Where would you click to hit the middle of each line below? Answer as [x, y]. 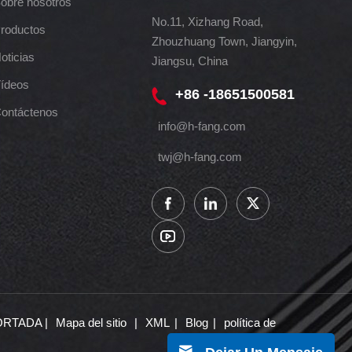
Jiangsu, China [189, 61]
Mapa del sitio [93, 323]
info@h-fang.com [202, 126]
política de [250, 323]
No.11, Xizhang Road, [207, 22]
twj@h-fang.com [200, 156]
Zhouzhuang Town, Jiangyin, [224, 42]
